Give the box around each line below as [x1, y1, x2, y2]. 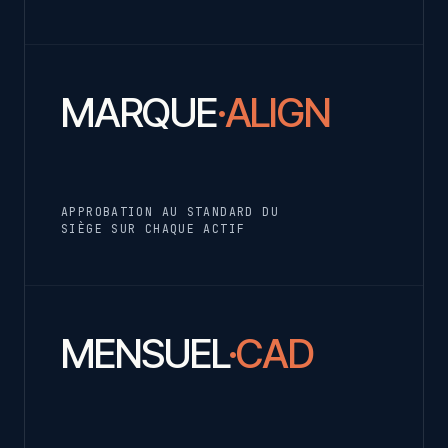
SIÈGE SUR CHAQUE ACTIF [61, 220, 246, 236]
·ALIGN [216, 87, 331, 137]
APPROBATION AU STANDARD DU [61, 203, 279, 219]
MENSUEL [61, 328, 228, 378]
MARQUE [61, 87, 217, 137]
